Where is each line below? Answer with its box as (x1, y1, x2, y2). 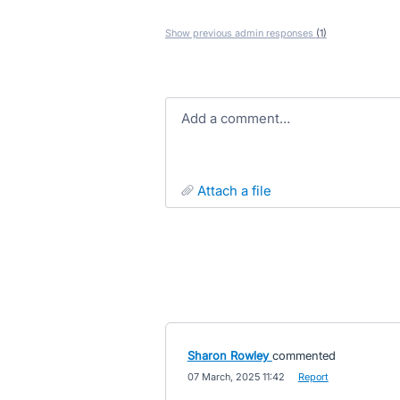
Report (297, 371, 329, 383)
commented (271, 348, 336, 362)
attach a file (205, 182, 271, 199)
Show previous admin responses (164, 27, 316, 39)
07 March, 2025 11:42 (187, 371, 285, 383)
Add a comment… (189, 110, 290, 127)
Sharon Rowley (187, 348, 269, 362)
